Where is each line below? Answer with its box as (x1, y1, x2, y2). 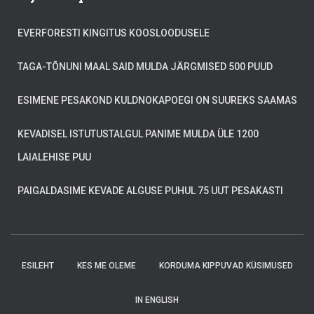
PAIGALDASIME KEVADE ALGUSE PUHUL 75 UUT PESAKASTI (18, 185, 283, 196)
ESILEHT (21, 261, 54, 271)
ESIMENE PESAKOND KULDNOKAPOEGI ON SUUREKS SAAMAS (18, 95, 297, 106)
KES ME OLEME (76, 261, 136, 271)
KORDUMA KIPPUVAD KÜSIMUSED (158, 261, 293, 271)
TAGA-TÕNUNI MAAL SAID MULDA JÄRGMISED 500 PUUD (18, 61, 273, 72)
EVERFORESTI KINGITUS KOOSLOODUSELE (18, 27, 210, 39)
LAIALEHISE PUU (18, 151, 91, 163)
